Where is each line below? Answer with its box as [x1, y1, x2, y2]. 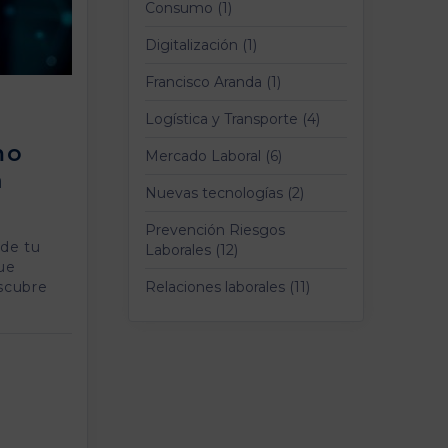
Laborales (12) [145, 241, 238, 259]
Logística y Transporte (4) [145, 110, 320, 128]
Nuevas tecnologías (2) [145, 184, 304, 202]
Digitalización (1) [145, 36, 257, 54]
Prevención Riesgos [145, 221, 285, 239]
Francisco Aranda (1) [145, 73, 281, 91]
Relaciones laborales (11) [145, 278, 310, 296]
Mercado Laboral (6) [145, 147, 282, 165]
